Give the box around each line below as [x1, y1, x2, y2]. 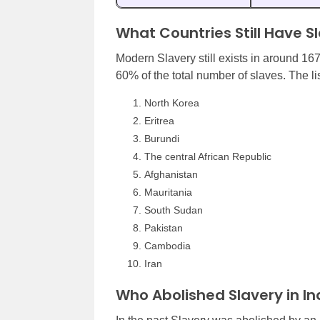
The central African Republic [144, 151, 271, 162]
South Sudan [144, 204, 203, 216]
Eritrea [144, 115, 174, 126]
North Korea [144, 97, 199, 109]
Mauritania [144, 186, 192, 198]
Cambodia [144, 240, 191, 251]
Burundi [144, 133, 179, 144]
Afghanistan [144, 169, 198, 180]
